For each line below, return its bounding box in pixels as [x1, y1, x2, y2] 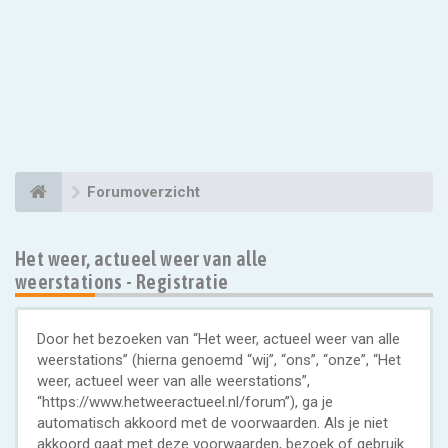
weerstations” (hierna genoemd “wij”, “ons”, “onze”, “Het [37, 351, 401, 369]
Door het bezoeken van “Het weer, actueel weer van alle [37, 330, 400, 348]
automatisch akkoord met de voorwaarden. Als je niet [37, 414, 388, 432]
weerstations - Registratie [15, 270, 229, 293]
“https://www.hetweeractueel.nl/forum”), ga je [37, 393, 333, 411]
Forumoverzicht [87, 183, 200, 201]
